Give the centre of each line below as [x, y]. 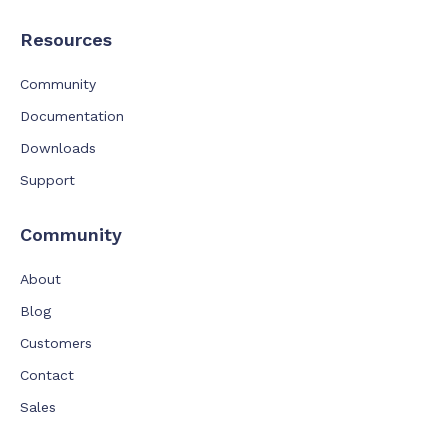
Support [47, 180]
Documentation [72, 116]
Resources [66, 40]
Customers [56, 343]
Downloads [58, 148]
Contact [47, 375]
